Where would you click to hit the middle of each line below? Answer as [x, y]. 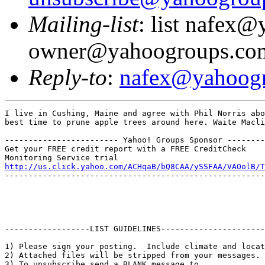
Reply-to [68, 77]
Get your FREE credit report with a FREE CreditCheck [125, 148]
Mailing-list [83, 24]
